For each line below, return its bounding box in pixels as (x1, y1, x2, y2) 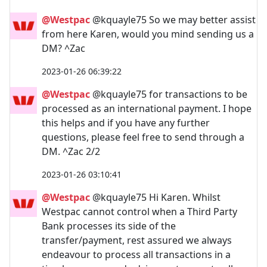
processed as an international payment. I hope (42, 101, 252, 115)
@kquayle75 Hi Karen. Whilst (90, 190, 221, 204)
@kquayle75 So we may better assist (90, 13, 256, 26)
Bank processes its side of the (42, 219, 176, 232)
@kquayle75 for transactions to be (90, 87, 247, 101)
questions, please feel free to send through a (42, 130, 244, 144)
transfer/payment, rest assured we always (42, 233, 232, 247)
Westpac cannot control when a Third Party (42, 204, 237, 218)
